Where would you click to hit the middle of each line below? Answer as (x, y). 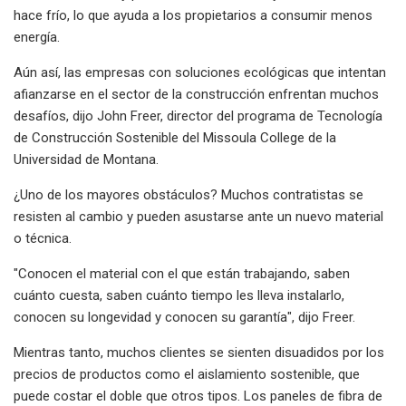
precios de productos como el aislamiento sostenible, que (187, 374)
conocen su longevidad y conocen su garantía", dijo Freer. (184, 317)
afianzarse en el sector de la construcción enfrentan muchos (196, 94)
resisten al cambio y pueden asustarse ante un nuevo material (198, 216)
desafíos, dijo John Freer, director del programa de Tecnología (198, 116)
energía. (37, 37)
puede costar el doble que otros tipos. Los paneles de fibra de (198, 396)
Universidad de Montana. (86, 159)
